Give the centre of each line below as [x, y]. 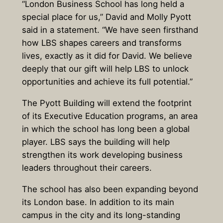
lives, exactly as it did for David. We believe [107, 56]
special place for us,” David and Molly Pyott [106, 17]
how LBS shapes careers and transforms [102, 43]
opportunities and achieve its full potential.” [107, 82]
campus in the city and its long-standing [101, 215]
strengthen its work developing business [102, 155]
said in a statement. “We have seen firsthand [110, 30]
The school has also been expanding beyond [110, 189]
